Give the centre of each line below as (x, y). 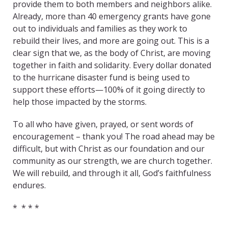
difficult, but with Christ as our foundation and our (109, 149)
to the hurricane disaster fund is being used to (101, 78)
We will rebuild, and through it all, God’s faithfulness (112, 173)
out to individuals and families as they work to (100, 29)
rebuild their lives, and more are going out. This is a (111, 41)
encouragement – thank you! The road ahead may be (114, 137)
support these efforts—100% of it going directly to (109, 90)
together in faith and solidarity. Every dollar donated (112, 65)
